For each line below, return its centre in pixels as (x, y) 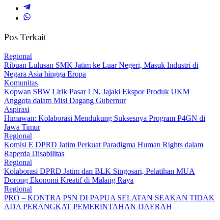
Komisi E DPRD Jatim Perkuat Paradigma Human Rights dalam (104, 144)
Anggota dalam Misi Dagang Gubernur (65, 100)
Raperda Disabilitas (34, 153)
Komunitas (21, 82)
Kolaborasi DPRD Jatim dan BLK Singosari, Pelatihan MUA (99, 171)
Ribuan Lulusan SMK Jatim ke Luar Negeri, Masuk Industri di (101, 65)
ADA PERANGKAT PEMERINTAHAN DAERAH (88, 206)
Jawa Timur (22, 127)
